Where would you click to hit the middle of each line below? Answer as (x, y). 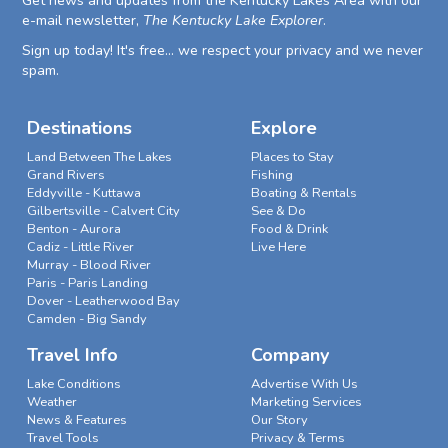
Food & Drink (289, 228)
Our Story (279, 420)
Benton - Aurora (73, 228)
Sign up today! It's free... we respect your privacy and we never (223, 50)
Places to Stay (292, 156)
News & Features (76, 420)
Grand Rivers (65, 174)
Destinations (79, 127)
